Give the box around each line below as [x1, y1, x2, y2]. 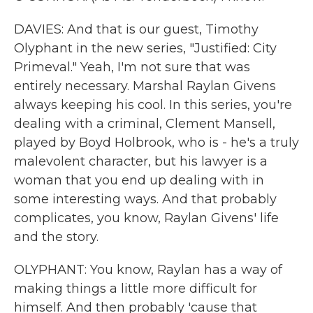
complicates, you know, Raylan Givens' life [14, 210, 279, 226]
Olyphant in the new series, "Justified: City [14, 41, 277, 56]
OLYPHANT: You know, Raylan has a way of [14, 262, 282, 277]
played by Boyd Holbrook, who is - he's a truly [14, 135, 299, 150]
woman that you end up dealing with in [14, 173, 264, 188]
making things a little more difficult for [14, 281, 257, 296]
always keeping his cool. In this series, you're [14, 97, 292, 112]
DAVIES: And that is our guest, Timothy [14, 22, 259, 37]
